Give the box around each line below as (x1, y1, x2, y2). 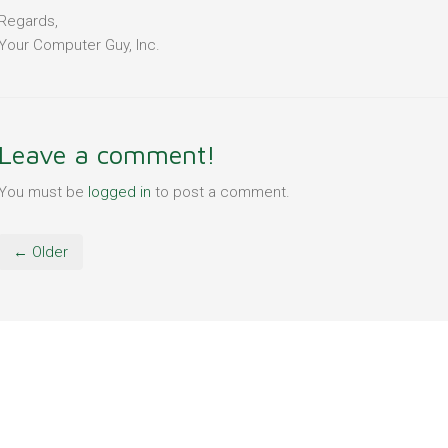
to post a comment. (150, 183, 290, 202)
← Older (12, 243, 68, 262)
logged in (87, 183, 151, 202)
